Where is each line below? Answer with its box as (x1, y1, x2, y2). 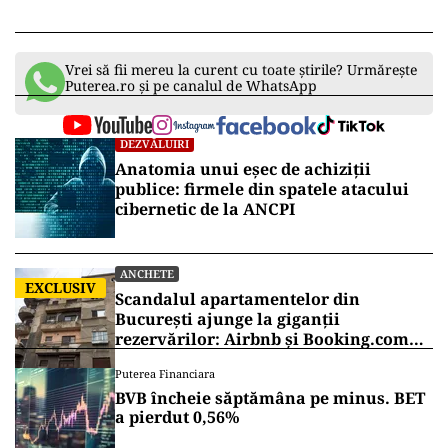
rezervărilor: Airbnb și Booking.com (115, 328, 409, 351)
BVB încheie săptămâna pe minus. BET (115, 387, 425, 410)
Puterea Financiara (115, 366, 215, 382)
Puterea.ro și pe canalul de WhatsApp (65, 76, 317, 96)
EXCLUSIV (25, 278, 96, 298)
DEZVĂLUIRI (120, 136, 189, 152)
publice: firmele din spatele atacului (115, 178, 409, 201)
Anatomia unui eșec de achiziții (115, 158, 371, 181)
